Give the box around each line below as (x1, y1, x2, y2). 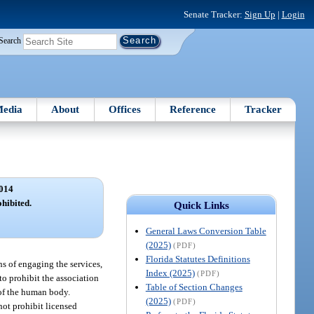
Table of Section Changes (145, 281, 243, 292)
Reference (170, 103, 217, 115)
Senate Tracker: (183, 8, 245, 20)
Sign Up (244, 8, 275, 20)
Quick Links (173, 199, 229, 211)
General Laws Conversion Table (145, 225, 266, 236)
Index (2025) (145, 267, 195, 278)
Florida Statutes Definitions (145, 253, 250, 264)
